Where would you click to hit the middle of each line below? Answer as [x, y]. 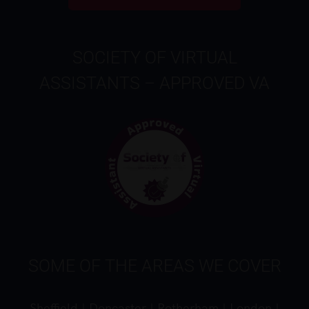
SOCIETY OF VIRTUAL [154, 57]
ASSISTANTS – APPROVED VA [154, 83]
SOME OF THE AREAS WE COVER [154, 266]
